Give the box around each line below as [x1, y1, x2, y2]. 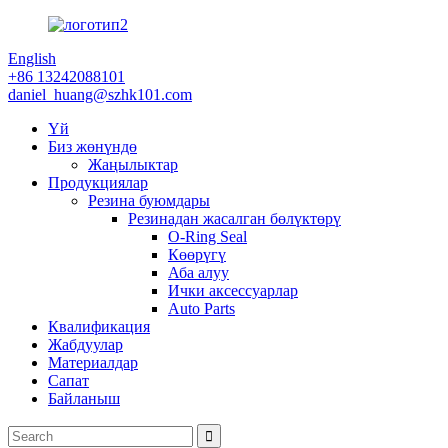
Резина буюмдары [88, 192, 210, 209]
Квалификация [48, 318, 150, 335]
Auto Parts [168, 300, 235, 317]
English [8, 50, 56, 67]
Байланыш [48, 390, 120, 407]
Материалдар [48, 354, 138, 371]
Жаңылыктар [88, 156, 178, 173]
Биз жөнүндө [48, 138, 137, 155]
